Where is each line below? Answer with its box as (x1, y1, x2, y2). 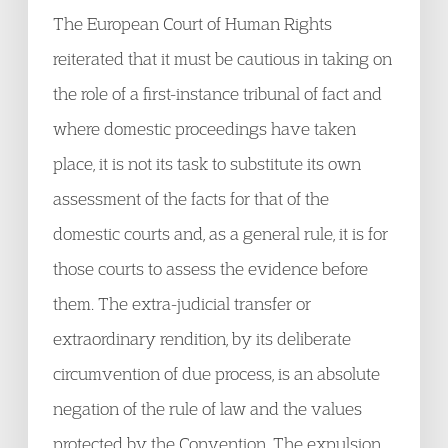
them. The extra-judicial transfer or (53, 293, 311, 314)
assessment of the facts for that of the (53, 188, 329, 209)
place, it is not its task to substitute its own (53, 153, 361, 174)
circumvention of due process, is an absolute (53, 363, 380, 384)
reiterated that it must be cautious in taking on (53, 48, 392, 69)
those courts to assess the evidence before (53, 258, 368, 279)
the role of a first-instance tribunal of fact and (53, 83, 382, 104)
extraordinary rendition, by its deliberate (53, 328, 351, 349)
